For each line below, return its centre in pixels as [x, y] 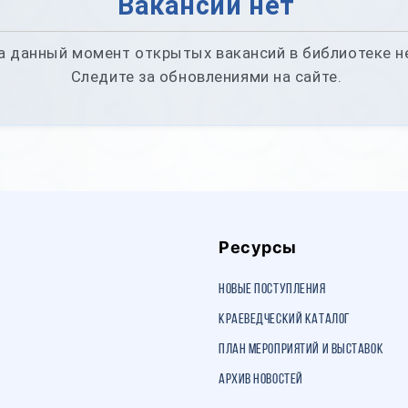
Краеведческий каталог [285, 320]
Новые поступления [272, 290]
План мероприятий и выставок [301, 350]
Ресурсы [258, 247]
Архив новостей [261, 380]
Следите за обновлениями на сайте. [206, 76]
